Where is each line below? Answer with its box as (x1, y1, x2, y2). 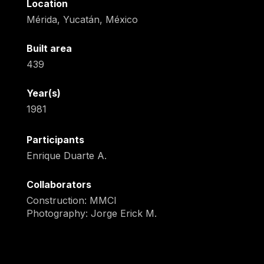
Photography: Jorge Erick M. (26, 207, 157, 220)
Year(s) (26, 87, 61, 100)
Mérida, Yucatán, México (26, 14, 138, 26)
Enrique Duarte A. (26, 150, 107, 162)
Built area (26, 42, 72, 55)
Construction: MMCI (26, 194, 117, 207)
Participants (26, 134, 84, 146)
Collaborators (26, 179, 91, 191)
